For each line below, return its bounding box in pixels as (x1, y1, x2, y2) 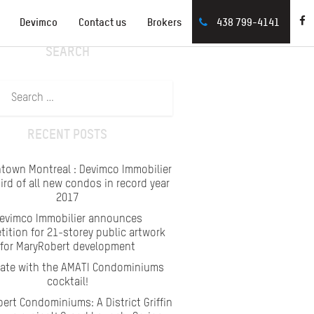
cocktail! (46, 277, 88, 288)
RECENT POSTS (27, 125, 107, 142)
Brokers (147, 15, 182, 29)
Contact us (78, 15, 126, 29)
